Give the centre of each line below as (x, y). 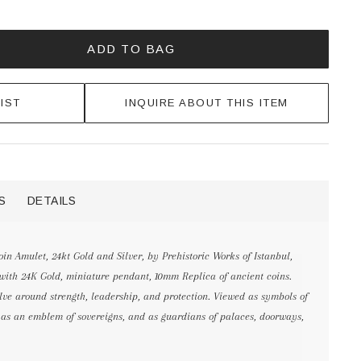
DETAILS (51, 201)
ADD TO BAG (131, 49)
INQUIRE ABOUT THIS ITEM (207, 103)
